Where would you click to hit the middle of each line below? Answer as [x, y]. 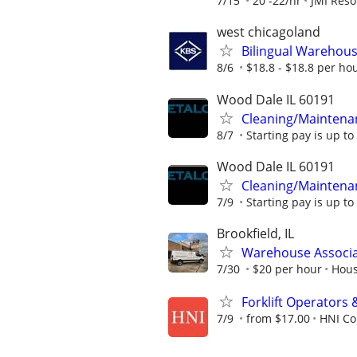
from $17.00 [278, 319]
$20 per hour [287, 269]
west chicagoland [269, 32]
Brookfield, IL [255, 233]
